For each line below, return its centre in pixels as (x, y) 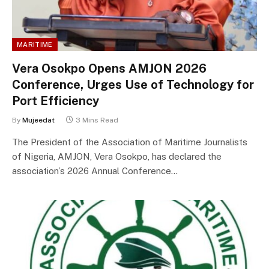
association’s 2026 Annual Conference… (95, 171)
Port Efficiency (56, 101)
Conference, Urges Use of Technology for (133, 84)
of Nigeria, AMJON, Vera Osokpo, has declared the (117, 156)
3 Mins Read (97, 120)
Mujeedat (38, 120)
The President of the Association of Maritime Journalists (130, 142)
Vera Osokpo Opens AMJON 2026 (109, 68)
